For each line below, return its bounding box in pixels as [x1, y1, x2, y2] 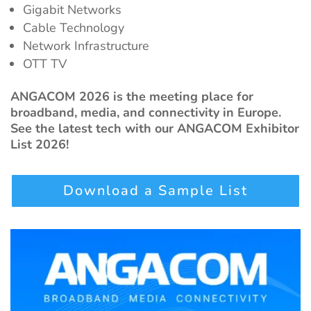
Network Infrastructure [23, 37, 149, 54]
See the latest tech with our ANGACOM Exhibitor [10, 119, 299, 137]
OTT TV [23, 55, 67, 72]
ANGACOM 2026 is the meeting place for [10, 87, 253, 105]
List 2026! [10, 135, 69, 153]
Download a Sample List [63, 180, 248, 200]
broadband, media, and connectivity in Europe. [10, 103, 281, 121]
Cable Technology [23, 19, 124, 36]
